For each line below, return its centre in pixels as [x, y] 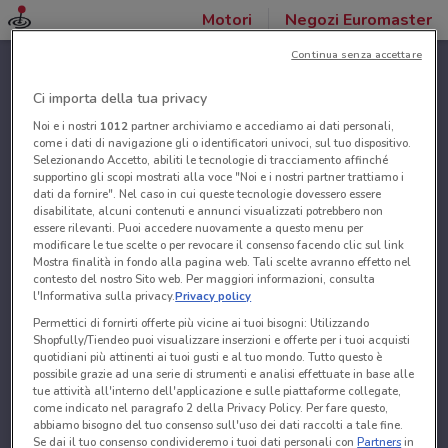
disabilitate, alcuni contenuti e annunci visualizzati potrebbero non [208, 211]
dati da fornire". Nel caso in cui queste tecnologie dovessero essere [207, 194]
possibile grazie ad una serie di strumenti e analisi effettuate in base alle [224, 374]
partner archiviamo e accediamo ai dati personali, [261, 126]
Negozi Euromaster [358, 20]
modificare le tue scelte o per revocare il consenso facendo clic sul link [219, 245]
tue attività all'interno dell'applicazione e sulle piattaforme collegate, [217, 391]
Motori [227, 20]
